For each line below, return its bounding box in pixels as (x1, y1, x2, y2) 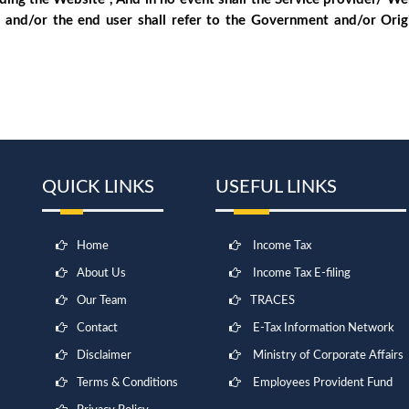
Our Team (77, 295, 127, 307)
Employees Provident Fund (253, 377, 393, 389)
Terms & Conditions (77, 377, 178, 389)
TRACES (250, 295, 295, 307)
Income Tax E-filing (253, 267, 351, 279)
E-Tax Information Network (253, 322, 394, 334)
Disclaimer (77, 350, 131, 362)
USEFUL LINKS (215, 178, 337, 196)
